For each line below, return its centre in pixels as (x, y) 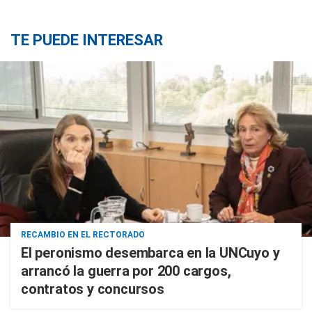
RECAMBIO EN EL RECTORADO (83, 235)
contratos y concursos (93, 289)
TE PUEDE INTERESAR (87, 40)
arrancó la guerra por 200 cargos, (126, 271)
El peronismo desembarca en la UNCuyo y (150, 253)
